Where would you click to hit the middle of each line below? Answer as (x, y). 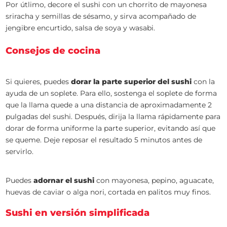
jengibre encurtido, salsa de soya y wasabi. (81, 28)
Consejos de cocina (53, 51)
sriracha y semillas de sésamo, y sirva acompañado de (101, 16)
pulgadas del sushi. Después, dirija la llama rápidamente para (113, 117)
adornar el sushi (64, 180)
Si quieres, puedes (39, 82)
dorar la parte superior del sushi (131, 82)
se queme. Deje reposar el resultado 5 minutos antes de (104, 140)
